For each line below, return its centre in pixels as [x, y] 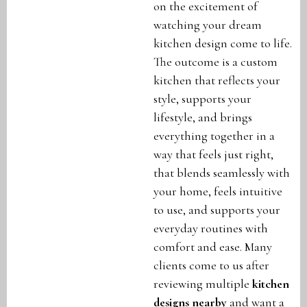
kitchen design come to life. [223, 44]
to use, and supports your [217, 210]
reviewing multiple [203, 284]
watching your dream [208, 25]
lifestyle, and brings [203, 118]
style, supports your [202, 99]
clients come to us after [211, 266]
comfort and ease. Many [213, 247]
